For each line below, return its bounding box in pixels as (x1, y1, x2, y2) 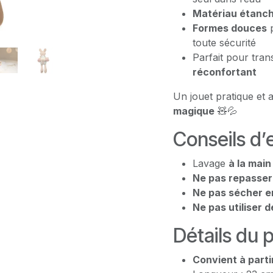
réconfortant (193, 66, 257, 78)
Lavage (193, 157, 229, 169)
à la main (229, 157, 271, 169)
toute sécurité (193, 37, 256, 49)
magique (173, 105, 214, 117)
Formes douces (193, 22, 267, 34)
